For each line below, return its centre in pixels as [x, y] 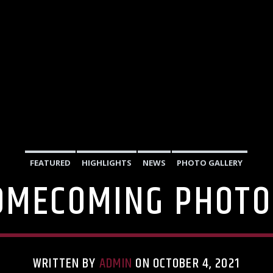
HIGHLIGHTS [107, 163]
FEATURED [50, 163]
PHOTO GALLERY [210, 163]
